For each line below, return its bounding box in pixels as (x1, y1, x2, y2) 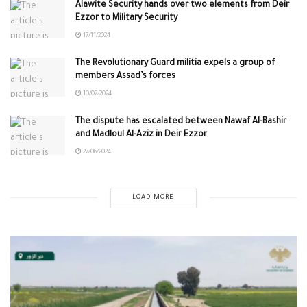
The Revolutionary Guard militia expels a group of (75, 58, 275, 69)
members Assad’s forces (75, 71, 175, 82)
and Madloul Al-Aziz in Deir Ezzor (75, 130, 207, 140)
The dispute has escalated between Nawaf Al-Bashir (75, 116, 286, 127)
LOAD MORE (132, 193, 175, 201)
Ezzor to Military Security (75, 13, 177, 23)
